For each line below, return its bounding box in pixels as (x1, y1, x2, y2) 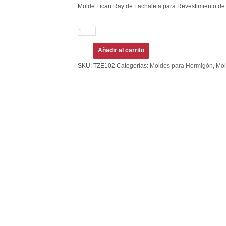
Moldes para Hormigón (150, 62, 213, 70)
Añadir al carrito (98, 47, 145, 54)
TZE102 (93, 62, 116, 70)
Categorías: (117, 62, 150, 70)
